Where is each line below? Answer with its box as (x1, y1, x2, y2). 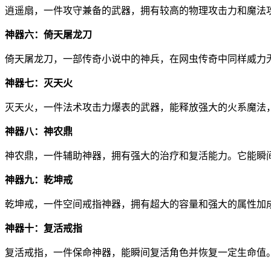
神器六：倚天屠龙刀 (5, 29, 92, 40)
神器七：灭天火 (5, 77, 73, 88)
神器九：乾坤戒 (5, 174, 73, 185)
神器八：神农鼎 (5, 126, 73, 137)
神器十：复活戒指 (5, 223, 82, 233)
